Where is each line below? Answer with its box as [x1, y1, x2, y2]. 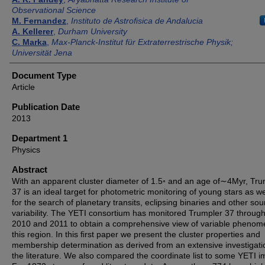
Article [12, 82, 35, 92]
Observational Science [12, 5, 96, 15]
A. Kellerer [12, 27, 53, 36]
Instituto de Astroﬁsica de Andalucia [71, 16, 203, 25]
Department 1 [12, 133, 67, 143]
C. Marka [12, 37, 47, 47]
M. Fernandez [12, 16, 66, 25]
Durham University [58, 27, 127, 36]
